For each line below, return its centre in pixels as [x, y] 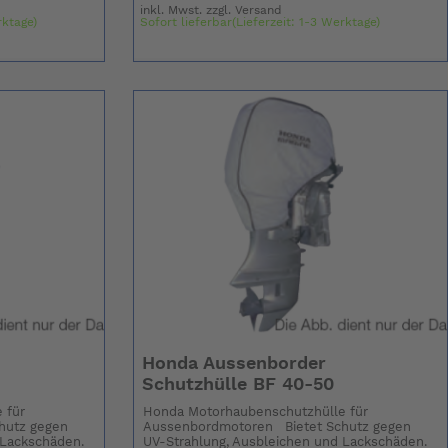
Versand [259, 10]
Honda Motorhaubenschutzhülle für [256, 413]
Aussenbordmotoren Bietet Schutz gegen [277, 428]
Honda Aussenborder [233, 364]
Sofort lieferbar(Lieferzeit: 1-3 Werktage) [260, 22]
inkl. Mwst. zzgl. [188, 10]
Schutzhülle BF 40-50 [237, 385]
